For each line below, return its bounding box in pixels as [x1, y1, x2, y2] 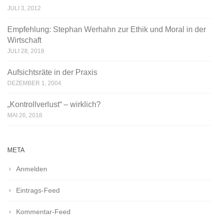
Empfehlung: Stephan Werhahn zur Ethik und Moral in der [7, 25, 206, 34]
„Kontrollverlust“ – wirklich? [7, 100, 101, 109]
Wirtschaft [7, 36, 41, 45]
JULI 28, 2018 [7, 48, 44, 55]
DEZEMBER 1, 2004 [7, 80, 61, 87]
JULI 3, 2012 [7, 5, 41, 12]
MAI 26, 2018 [7, 112, 42, 119]
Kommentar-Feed [16, 208, 71, 216]
